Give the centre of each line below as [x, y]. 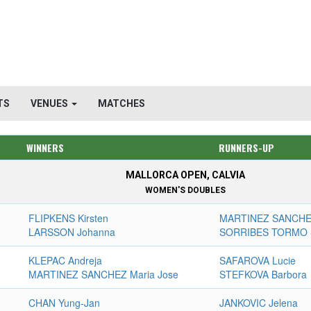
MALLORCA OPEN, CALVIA [186, 175]
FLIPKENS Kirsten [69, 218]
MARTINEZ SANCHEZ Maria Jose [104, 274]
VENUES [50, 103]
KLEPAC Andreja [66, 260]
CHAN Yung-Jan [65, 303]
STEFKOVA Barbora [263, 274]
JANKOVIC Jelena [259, 303]
